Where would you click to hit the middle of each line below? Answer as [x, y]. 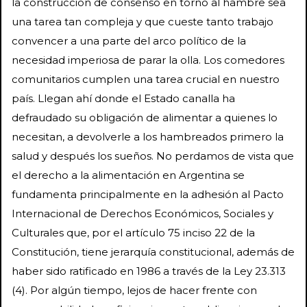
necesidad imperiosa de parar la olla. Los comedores [148, 60]
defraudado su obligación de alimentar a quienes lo [145, 117]
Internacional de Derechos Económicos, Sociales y [143, 213]
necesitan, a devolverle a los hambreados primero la [148, 136]
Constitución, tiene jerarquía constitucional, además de [153, 251]
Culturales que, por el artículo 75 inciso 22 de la [133, 232]
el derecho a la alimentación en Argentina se [128, 175]
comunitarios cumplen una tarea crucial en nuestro [146, 79]
